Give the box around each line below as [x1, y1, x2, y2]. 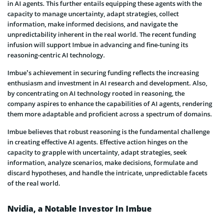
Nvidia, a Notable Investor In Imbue [7, 203, 152, 214]
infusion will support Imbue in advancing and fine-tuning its [7, 40, 188, 49]
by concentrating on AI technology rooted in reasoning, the [7, 88, 185, 98]
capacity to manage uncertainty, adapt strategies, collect [7, 9, 179, 18]
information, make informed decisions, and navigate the [7, 19, 178, 28]
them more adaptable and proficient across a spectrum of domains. [7, 109, 212, 118]
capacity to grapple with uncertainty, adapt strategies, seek [7, 147, 187, 157]
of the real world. [7, 178, 60, 188]
